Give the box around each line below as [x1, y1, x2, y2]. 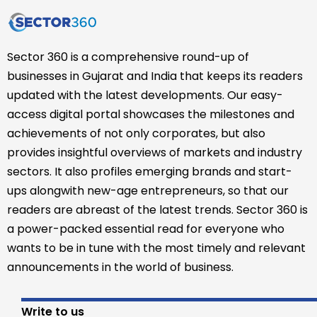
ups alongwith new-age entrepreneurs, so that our [7, 182, 289, 199]
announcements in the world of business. [7, 258, 234, 275]
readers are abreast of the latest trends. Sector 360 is [7, 201, 308, 218]
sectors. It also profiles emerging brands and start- [7, 163, 292, 180]
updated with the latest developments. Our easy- [7, 86, 283, 103]
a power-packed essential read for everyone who [7, 220, 284, 237]
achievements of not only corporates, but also [7, 125, 265, 142]
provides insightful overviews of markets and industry [7, 144, 302, 161]
